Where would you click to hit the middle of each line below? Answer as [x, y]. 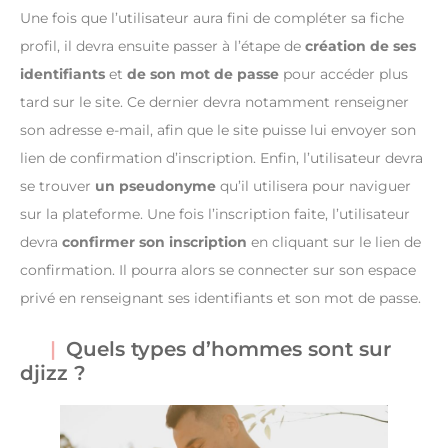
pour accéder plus [343, 73]
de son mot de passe [203, 73]
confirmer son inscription [154, 241]
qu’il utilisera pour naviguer [313, 185]
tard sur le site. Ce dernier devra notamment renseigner [214, 101]
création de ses [360, 45]
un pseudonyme [155, 185]
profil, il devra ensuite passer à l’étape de [162, 45]
